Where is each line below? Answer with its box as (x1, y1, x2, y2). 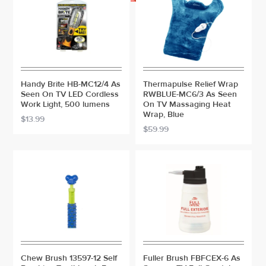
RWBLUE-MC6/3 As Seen (143, 89, 237, 100)
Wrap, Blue (143, 109, 184, 120)
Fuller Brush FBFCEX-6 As (143, 253, 240, 264)
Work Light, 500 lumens (21, 99, 110, 110)
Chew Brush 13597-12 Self (21, 253, 118, 264)
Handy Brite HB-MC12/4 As (21, 79, 121, 90)
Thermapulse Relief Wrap (143, 79, 238, 90)
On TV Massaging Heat (143, 99, 230, 110)
